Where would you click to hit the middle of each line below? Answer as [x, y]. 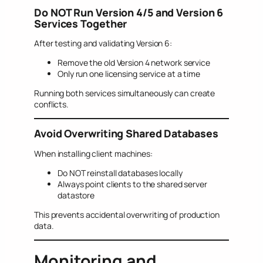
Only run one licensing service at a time [129, 74]
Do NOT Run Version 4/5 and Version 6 [129, 12]
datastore [76, 195]
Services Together [81, 23]
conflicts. [52, 104]
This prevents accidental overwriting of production [127, 214]
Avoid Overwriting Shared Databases [126, 134]
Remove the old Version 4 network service [134, 63]
